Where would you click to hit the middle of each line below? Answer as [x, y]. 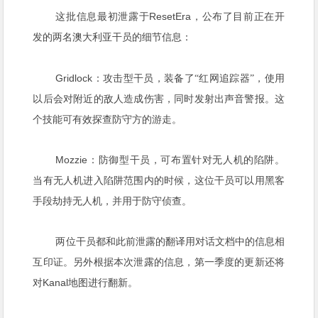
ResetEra [170, 17]
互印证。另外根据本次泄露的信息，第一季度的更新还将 [159, 262]
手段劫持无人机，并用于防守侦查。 [113, 201]
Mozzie [72, 159]
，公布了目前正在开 [238, 17]
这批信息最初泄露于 [103, 17]
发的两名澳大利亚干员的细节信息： [113, 38]
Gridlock [74, 78]
